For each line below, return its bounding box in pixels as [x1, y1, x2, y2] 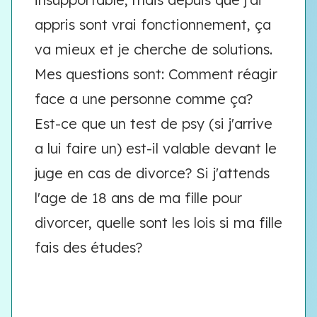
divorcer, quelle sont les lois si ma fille [35, 214, 282, 231]
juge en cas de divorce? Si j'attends [35, 164, 270, 182]
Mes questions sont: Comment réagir [35, 65, 277, 83]
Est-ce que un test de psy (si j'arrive [35, 115, 272, 132]
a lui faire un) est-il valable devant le [35, 139, 277, 157]
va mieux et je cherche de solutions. [35, 40, 272, 58]
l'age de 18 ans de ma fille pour [35, 189, 242, 207]
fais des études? [35, 238, 142, 256]
